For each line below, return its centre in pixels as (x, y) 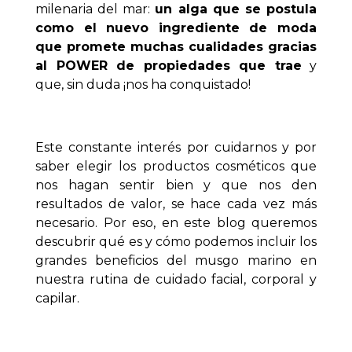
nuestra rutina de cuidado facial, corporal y (176, 279)
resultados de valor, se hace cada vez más (176, 203)
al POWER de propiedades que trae (169, 65)
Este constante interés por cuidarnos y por (176, 147)
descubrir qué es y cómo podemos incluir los (176, 241)
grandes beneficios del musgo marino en (176, 260)
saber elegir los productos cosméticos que (176, 166)
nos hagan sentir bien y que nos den (176, 185)
